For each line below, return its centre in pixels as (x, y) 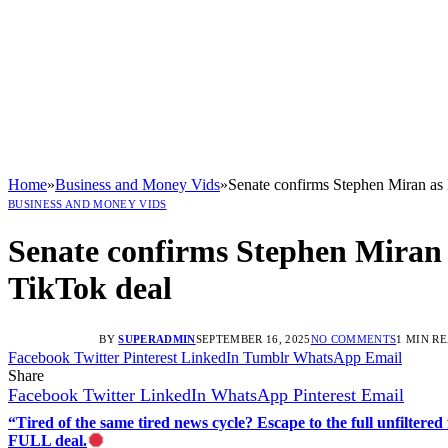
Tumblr (266, 357)
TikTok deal (90, 288)
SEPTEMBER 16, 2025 (253, 338)
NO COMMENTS (353, 338)
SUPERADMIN (157, 338)
